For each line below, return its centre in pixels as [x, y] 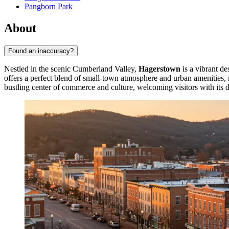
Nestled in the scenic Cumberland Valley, [71, 68]
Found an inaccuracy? [41, 51]
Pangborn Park [49, 7]
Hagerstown [159, 68]
